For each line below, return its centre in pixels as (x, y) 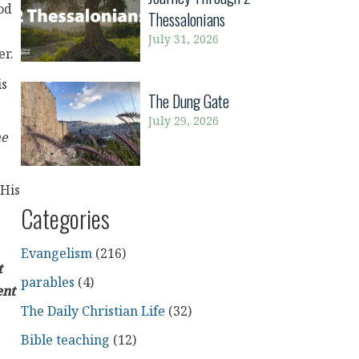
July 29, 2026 (184, 121)
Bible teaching (65, 341)
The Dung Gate (191, 101)
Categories (65, 218)
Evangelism (56, 254)
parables (47, 283)
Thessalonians (187, 19)
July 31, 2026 (184, 40)
